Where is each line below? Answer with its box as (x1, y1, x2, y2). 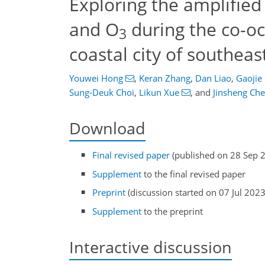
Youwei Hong (69, 72, 123, 84)
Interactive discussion (69, 235, 232, 258)
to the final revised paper (141, 167, 246, 180)
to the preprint (141, 205, 203, 217)
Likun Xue (139, 86, 179, 98)
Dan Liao (195, 72, 231, 84)
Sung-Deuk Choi (69, 86, 134, 98)
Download (69, 117, 146, 139)
